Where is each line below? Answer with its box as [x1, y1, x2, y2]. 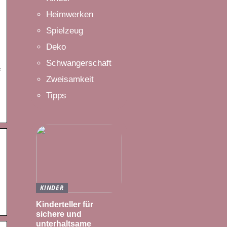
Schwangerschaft [46, 58, 111, 68]
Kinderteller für [36, 200, 93, 209]
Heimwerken [46, 10, 93, 19]
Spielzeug [46, 26, 83, 35]
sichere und [36, 209, 82, 218]
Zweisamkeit [46, 74, 94, 84]
